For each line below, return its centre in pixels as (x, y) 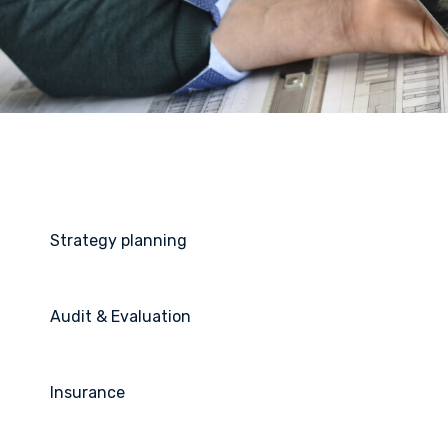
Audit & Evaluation (120, 316)
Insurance (87, 392)
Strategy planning (118, 240)
